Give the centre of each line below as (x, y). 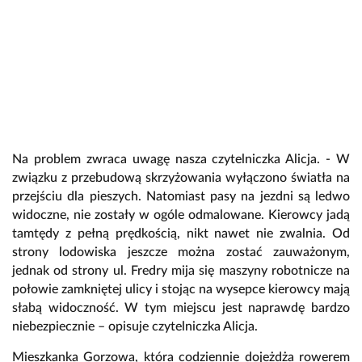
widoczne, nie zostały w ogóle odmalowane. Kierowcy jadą (181, 215)
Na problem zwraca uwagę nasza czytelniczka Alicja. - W (181, 160)
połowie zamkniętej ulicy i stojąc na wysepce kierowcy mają (181, 290)
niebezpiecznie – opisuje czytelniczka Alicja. (135, 327)
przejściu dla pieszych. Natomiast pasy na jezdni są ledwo (181, 197)
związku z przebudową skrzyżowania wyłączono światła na (181, 178)
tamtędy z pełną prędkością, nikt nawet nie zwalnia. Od (181, 234)
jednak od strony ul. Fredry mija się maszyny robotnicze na (181, 271)
